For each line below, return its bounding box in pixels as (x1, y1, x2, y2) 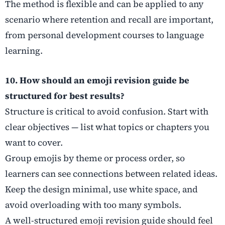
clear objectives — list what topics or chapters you (5, 121, 209, 134)
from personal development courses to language (5, 29, 204, 42)
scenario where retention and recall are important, (5, 14, 213, 26)
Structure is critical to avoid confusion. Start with (5, 105, 208, 118)
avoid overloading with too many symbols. (5, 199, 181, 211)
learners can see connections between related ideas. (5, 168, 217, 180)
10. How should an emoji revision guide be (5, 74, 189, 87)
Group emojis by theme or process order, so (5, 152, 185, 165)
